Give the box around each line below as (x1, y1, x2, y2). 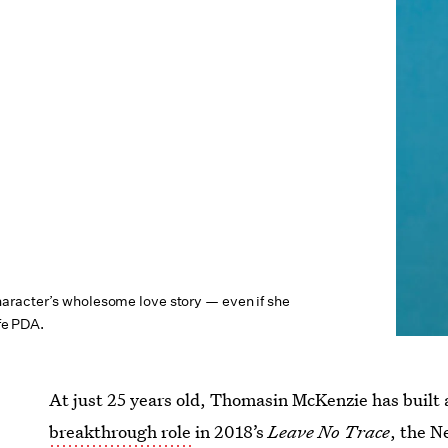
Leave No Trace (268, 420, 391, 443)
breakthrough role (49, 420, 192, 443)
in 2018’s (191, 420, 269, 443)
